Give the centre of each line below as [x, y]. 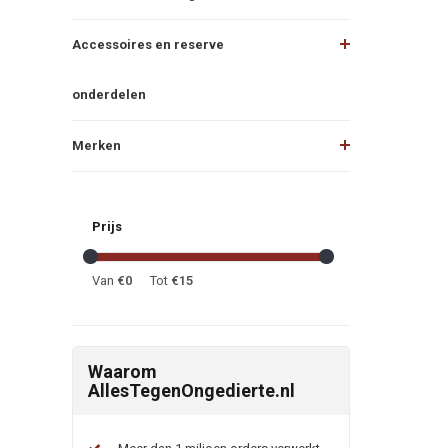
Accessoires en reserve [148, 44]
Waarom [122, 371]
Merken [96, 145]
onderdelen [109, 94]
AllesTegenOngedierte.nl [191, 390]
